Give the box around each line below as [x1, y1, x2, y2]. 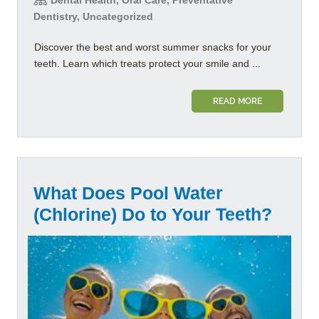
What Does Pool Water [33, 182, 223, 203]
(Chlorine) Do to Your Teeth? [33, 204, 272, 224]
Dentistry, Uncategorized [33, 10, 153, 22]
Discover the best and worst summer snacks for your [34, 41, 271, 53]
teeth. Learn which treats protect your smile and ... [34, 57, 261, 69]
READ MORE [213, 95, 262, 106]
